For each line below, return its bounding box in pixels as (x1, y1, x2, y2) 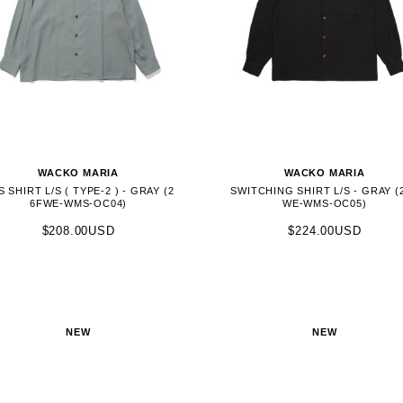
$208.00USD (41, 223, 115, 237)
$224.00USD (288, 223, 362, 237)
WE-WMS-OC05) (282, 197, 367, 209)
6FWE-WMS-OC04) (30, 197, 128, 209)
